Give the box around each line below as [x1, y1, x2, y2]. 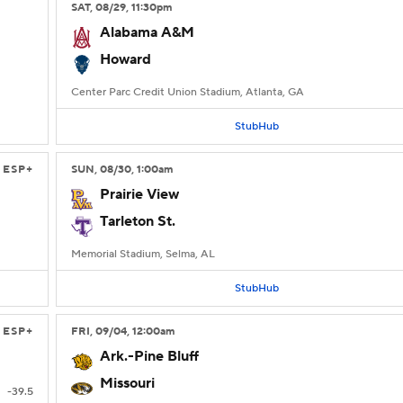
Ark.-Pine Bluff [100, 347, 199, 365]
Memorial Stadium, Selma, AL [71, 247, 215, 261]
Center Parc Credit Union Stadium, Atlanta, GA [71, 85, 304, 99]
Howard [100, 50, 151, 68]
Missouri [100, 374, 155, 392]
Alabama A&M [100, 23, 194, 41]
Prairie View [100, 185, 179, 203]
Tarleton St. [100, 212, 175, 230]
